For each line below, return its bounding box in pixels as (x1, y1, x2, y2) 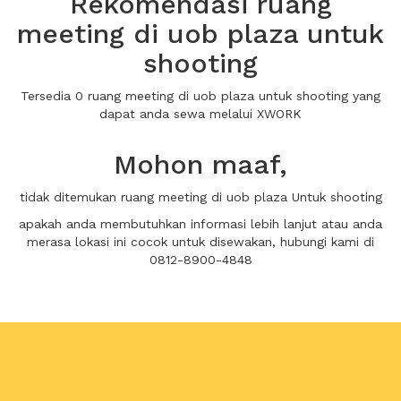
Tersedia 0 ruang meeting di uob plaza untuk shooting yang (21, 89, 380, 103)
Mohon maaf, (114, 149, 287, 180)
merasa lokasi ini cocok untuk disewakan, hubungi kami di (27, 235, 374, 249)
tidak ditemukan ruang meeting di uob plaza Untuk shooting (19, 190, 382, 204)
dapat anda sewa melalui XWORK (99, 107, 302, 121)
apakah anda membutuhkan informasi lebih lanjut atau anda (19, 217, 382, 231)
